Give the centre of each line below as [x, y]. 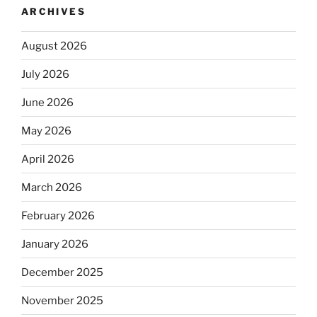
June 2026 [47, 102]
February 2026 [58, 215]
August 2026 [54, 46]
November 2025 [62, 300]
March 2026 [52, 187]
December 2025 [62, 272]
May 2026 [46, 131]
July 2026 [45, 74]
